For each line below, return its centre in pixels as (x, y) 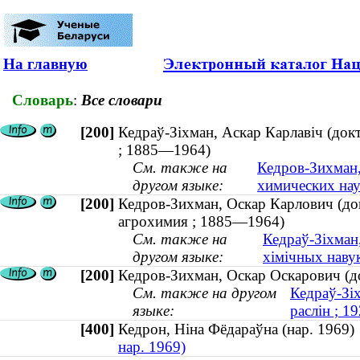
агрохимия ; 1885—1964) (201, 222)
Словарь (43, 100)
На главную (45, 64)
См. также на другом (205, 293)
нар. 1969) (152, 347)
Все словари (122, 100)
